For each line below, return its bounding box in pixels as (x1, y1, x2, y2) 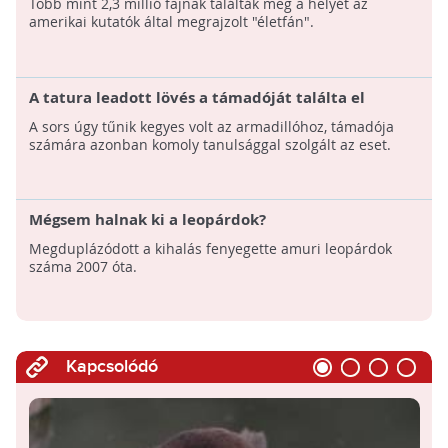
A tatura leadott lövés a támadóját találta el (28, 87, 365, 109)
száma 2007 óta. (28, 257, 137, 277)
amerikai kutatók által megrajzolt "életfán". (28, 12, 314, 32)
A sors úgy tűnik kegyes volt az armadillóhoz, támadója (28, 117, 394, 137)
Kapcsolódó (65, 356, 158, 378)
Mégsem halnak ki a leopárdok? (28, 209, 266, 231)
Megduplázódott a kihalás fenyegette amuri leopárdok (28, 239, 392, 259)
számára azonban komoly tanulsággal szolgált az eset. (28, 135, 391, 155)
